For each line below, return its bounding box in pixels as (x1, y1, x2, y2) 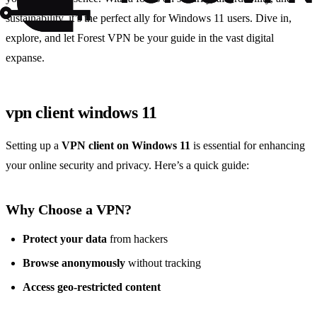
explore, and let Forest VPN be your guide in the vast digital (6, 32, 274, 45)
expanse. (6, 52, 45, 64)
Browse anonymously (23, 257, 125, 270)
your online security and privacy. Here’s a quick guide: (6, 159, 249, 172)
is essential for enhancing (190, 139, 305, 152)
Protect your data (23, 233, 107, 246)
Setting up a (6, 139, 62, 152)
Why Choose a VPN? (6, 202, 132, 218)
